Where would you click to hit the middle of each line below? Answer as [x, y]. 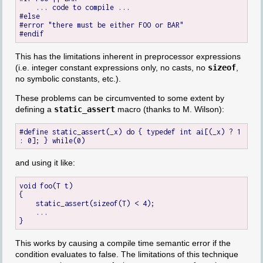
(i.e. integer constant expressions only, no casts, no [111, 67]
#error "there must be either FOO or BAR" [102, 25]
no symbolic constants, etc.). [68, 78]
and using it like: [45, 163]
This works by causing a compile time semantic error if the [123, 243]
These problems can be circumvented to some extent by [119, 98]
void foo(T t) [46, 186]
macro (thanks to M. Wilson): [169, 109]
